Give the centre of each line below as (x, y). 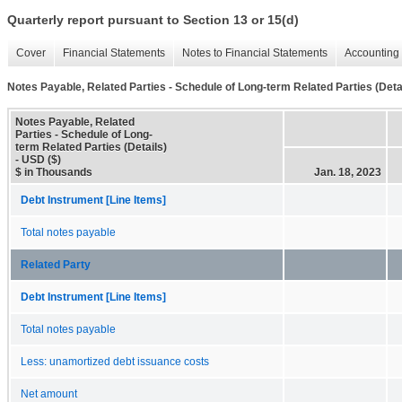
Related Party (56, 264)
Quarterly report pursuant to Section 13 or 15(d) (153, 20)
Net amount (49, 393)
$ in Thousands (54, 172)
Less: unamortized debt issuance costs (115, 361)
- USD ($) (38, 159)
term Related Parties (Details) (91, 147)
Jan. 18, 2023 (348, 172)
